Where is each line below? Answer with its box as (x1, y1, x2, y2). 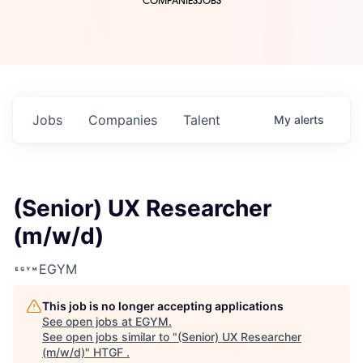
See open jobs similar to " (42, 330, 177, 344)
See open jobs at (42, 314, 135, 329)
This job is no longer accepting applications (42, 299, 284, 314)
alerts (294, 113, 324, 127)
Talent (183, 112, 220, 129)
